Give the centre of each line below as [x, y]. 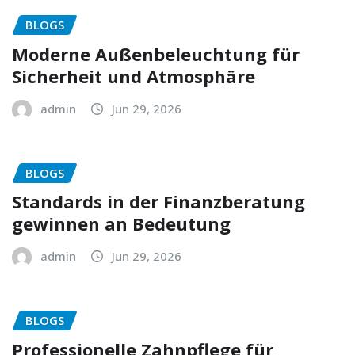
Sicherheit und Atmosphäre [134, 76]
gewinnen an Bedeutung [121, 224]
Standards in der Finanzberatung [158, 202]
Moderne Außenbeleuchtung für [156, 53]
